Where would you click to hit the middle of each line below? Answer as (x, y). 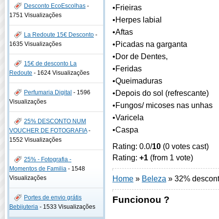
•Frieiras (127, 7)
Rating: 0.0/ (132, 146)
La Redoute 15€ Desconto (59, 35)
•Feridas (127, 68)
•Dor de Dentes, (140, 56)
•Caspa (125, 130)
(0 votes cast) (185, 146)
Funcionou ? (141, 200)
